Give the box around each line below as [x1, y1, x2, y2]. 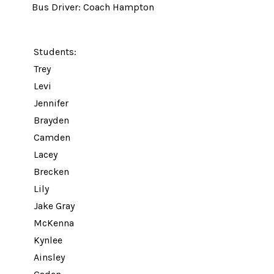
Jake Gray [34, 200, 75, 212]
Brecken [34, 166, 69, 177]
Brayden [34, 114, 69, 126]
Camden [34, 131, 70, 143]
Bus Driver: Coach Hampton [32, 1, 154, 13]
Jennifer [34, 97, 68, 109]
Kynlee [34, 234, 62, 246]
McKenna [34, 217, 74, 229]
